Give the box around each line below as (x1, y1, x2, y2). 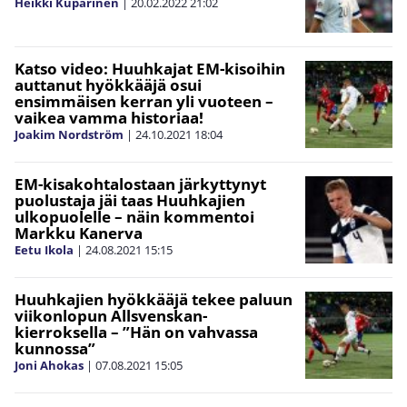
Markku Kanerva (15, 223, 143, 243)
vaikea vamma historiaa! (15, 107, 203, 128)
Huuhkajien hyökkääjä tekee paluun (15, 289, 293, 310)
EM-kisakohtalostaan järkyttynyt (15, 174, 266, 194)
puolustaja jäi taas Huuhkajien (15, 190, 245, 211)
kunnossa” (15, 338, 95, 359)
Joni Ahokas (15, 357, 84, 373)
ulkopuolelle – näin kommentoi (15, 206, 254, 227)
